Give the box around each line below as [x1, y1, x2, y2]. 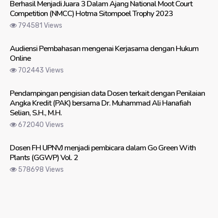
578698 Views [17, 165, 64, 174]
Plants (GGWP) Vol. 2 [10, 152, 78, 163]
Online [10, 53, 31, 64]
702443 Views [17, 66, 64, 75]
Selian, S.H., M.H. [10, 108, 62, 119]
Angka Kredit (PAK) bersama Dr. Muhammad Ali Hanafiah [10, 98, 191, 109]
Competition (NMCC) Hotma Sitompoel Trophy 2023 [10, 8, 173, 19]
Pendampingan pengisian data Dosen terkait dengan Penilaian [10, 88, 205, 99]
